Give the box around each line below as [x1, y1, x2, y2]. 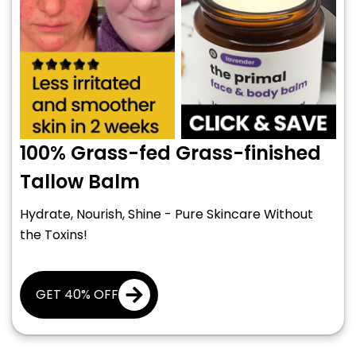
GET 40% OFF [36, 284, 118, 304]
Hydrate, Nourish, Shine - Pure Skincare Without [20, 204, 313, 223]
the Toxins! [20, 225, 87, 244]
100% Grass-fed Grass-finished [20, 139, 321, 166]
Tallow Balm [20, 168, 140, 195]
